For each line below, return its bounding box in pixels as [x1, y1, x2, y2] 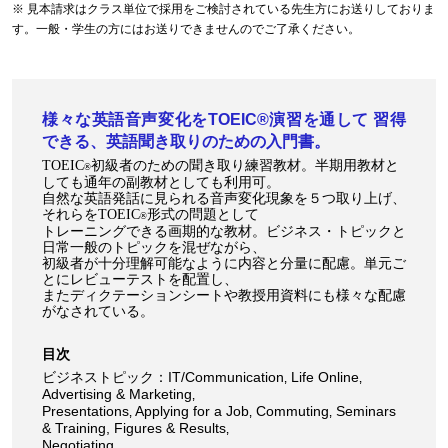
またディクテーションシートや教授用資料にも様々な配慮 [42, 288, 406, 303]
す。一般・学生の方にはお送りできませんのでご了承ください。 [12, 22, 360, 36]
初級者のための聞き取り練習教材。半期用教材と [91, 158, 399, 173]
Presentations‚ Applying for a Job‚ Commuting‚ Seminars [42, 403, 396, 419]
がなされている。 [42, 304, 154, 319]
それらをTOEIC [42, 207, 140, 222]
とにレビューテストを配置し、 [42, 272, 238, 287]
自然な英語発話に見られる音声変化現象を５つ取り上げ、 [42, 191, 406, 206]
